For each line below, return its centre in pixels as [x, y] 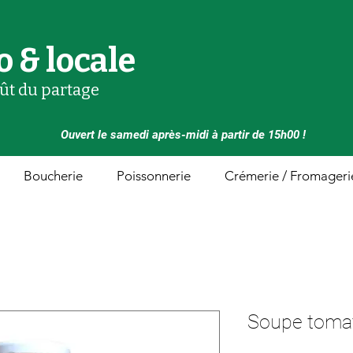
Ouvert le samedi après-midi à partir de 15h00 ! [183, 135]
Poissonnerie [154, 176]
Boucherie [53, 176]
